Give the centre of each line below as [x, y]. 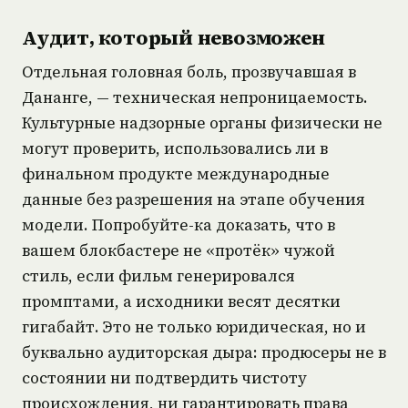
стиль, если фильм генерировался [158, 275]
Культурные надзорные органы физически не [202, 122]
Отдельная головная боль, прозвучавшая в [189, 71]
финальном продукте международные [176, 173]
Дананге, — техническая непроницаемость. [195, 97]
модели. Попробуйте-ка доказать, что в [178, 224]
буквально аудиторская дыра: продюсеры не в [204, 352]
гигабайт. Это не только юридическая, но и [194, 326]
